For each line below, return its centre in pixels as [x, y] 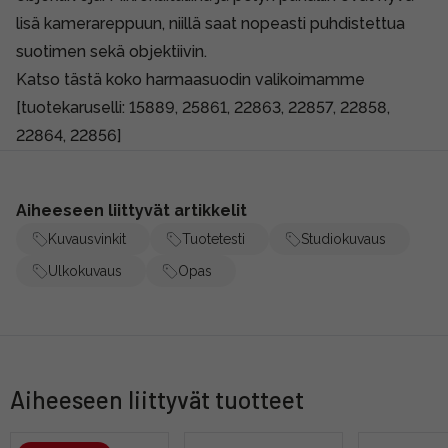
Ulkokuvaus [85, 270]
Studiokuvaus [343, 238]
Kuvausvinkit [87, 238]
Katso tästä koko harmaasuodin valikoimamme [190, 79]
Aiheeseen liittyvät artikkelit [131, 210]
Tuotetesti [213, 238]
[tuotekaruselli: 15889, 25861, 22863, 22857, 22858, [203, 107]
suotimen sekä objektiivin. [111, 51]
